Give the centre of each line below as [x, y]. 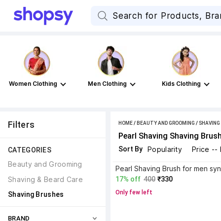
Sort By [130, 149]
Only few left [134, 192]
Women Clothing [33, 84]
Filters [21, 125]
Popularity [165, 149]
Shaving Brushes [36, 194]
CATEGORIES [30, 150]
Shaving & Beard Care [45, 179]
